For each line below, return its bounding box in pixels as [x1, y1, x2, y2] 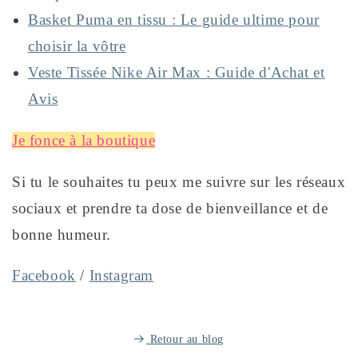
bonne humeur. [12, 225, 111, 243]
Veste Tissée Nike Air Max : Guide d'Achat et [28, 64, 325, 82]
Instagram [89, 267, 154, 284]
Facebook [12, 267, 76, 284]
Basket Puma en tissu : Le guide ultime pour [28, 11, 320, 29]
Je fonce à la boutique [12, 131, 156, 149]
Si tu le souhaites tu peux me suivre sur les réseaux [12, 173, 346, 190]
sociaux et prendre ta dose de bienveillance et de [12, 199, 328, 217]
